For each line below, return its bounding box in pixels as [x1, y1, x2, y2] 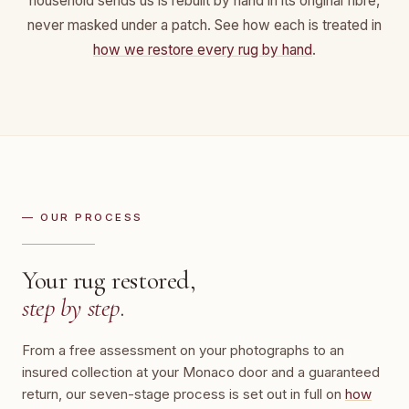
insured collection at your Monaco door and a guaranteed [22, 363, 380, 381]
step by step [22, 292, 120, 323]
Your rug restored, [22, 265, 196, 296]
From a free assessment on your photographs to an [22, 341, 344, 359]
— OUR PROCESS [22, 211, 143, 224]
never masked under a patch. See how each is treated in [27, 16, 382, 34]
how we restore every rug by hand [93, 41, 312, 58]
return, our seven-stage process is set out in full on [22, 385, 345, 403]
